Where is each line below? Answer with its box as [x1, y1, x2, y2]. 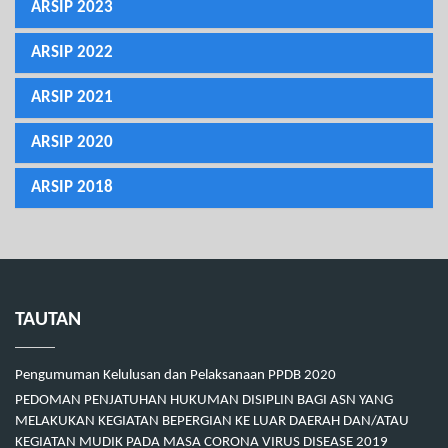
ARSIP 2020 [31, 134, 113, 152]
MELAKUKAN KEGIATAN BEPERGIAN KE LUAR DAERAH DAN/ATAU [15, 414, 409, 430]
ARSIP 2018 [31, 179, 113, 197]
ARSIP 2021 [31, 89, 113, 107]
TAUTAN [15, 310, 81, 331]
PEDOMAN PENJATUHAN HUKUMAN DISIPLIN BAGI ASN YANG [15, 393, 393, 409]
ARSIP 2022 [31, 44, 113, 62]
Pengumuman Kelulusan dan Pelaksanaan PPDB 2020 [15, 368, 336, 384]
